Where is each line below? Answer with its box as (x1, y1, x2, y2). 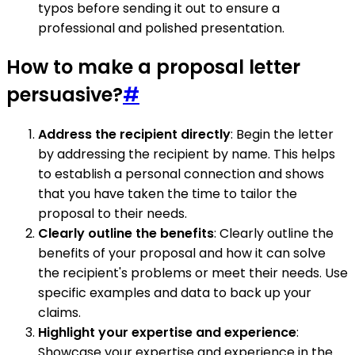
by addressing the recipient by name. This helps (38, 145, 335, 164)
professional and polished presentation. (38, 18, 284, 37)
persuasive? (6, 82, 123, 109)
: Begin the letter (231, 125, 334, 144)
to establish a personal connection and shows (38, 165, 324, 184)
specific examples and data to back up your (38, 284, 311, 303)
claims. (38, 303, 81, 323)
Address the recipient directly (38, 125, 231, 144)
